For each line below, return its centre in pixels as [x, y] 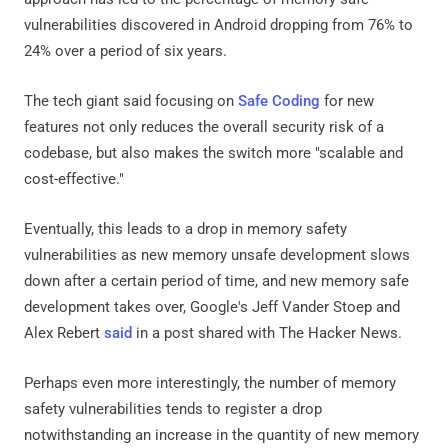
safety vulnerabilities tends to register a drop [173, 408]
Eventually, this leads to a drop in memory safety [185, 228]
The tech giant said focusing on [131, 100]
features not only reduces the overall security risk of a [204, 126]
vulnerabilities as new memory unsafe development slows [217, 254]
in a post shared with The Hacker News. [267, 332]
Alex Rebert [64, 332]
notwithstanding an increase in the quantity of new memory [221, 434]
